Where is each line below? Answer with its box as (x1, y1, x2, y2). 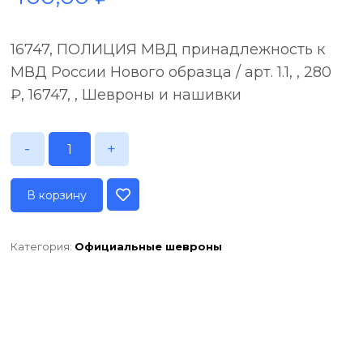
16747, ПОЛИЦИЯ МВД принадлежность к (10, 41, 325, 58)
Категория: (10, 240, 75, 253)
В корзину (26, 188, 87, 203)
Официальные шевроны (74, 240, 222, 253)
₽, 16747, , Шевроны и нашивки (10, 86, 241, 104)
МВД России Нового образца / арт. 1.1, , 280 (10, 63, 331, 81)
